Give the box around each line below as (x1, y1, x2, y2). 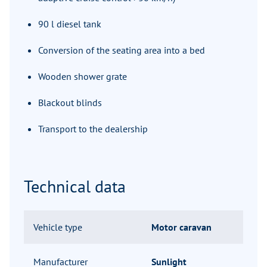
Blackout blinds (38, 97, 102, 109)
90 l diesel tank (38, 18, 101, 30)
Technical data (24, 175, 126, 198)
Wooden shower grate (38, 70, 127, 83)
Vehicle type (33, 221, 82, 234)
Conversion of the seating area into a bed (38, 44, 205, 57)
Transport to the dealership (38, 123, 148, 135)
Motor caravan (151, 221, 212, 234)
